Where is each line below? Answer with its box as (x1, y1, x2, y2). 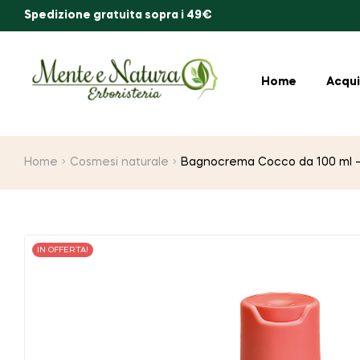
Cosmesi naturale (70, 156, 170, 168)
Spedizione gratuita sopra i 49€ (24, 10, 212, 21)
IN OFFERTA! (37, 245, 88, 254)
